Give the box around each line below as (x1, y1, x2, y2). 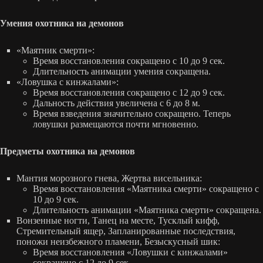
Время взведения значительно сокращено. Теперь (33, 108, 231, 119)
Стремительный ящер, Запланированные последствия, (16, 225, 235, 236)
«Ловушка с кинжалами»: (16, 76, 119, 87)
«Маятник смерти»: (16, 45, 95, 55)
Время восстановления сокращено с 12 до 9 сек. (33, 87, 225, 97)
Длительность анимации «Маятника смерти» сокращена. (33, 204, 261, 215)
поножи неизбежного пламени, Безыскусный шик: (16, 236, 220, 247)
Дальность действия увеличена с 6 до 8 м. (33, 97, 200, 108)
